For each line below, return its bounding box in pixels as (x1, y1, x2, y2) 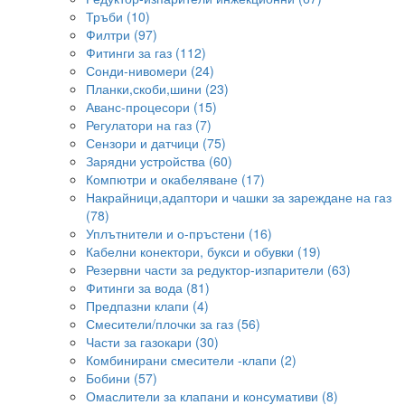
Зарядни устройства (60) (86, 152, 232, 171)
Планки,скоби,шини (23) (86, 80, 229, 99)
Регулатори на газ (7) (86, 116, 212, 135)
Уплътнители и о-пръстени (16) (86, 224, 272, 243)
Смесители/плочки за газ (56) (86, 315, 260, 334)
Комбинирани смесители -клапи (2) (86, 351, 297, 370)
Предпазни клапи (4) (86, 297, 209, 316)
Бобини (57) (86, 369, 157, 388)
